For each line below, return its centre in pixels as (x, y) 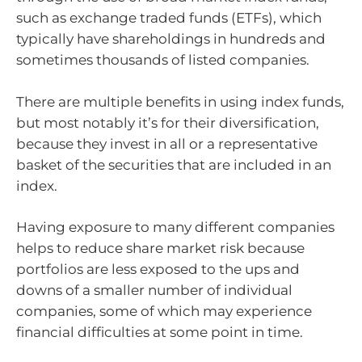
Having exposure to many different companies (175, 227)
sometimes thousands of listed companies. (163, 60)
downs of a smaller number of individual (154, 290)
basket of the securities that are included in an (174, 164)
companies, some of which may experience (164, 311)
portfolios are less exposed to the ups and (158, 269)
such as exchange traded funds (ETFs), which (169, 18)
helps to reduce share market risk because (160, 248)
